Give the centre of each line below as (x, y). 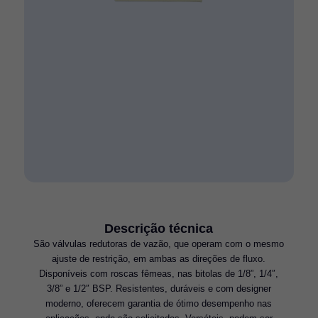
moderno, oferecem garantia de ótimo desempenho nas (159, 304)
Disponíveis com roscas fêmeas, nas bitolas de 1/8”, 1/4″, (159, 274)
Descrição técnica (159, 229)
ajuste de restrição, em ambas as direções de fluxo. (159, 259)
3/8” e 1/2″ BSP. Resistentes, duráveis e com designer (159, 289)
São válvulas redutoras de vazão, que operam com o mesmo (159, 244)
